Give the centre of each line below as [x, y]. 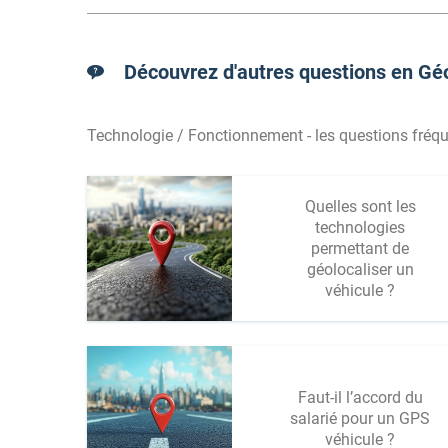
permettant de [360, 248]
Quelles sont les [360, 206]
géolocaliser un [360, 269]
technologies [360, 227]
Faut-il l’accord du [360, 397]
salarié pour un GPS [360, 418]
